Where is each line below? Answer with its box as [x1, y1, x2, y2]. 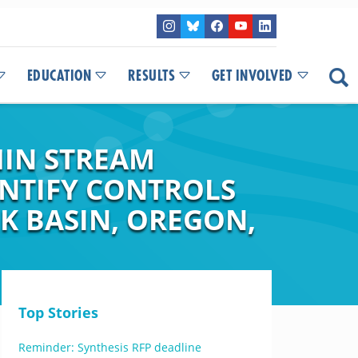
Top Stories [18, 303, 98, 322]
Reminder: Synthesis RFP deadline [18, 340, 201, 355]
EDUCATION [26, 69, 91, 83]
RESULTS [127, 69, 175, 83]
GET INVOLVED [211, 69, 293, 83]
